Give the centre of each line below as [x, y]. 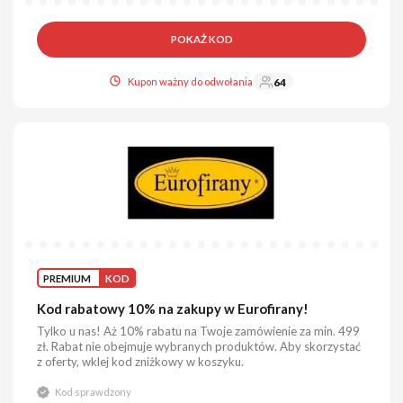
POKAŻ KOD [201, 40]
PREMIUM [67, 278]
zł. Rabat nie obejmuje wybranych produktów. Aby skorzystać [199, 347]
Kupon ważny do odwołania [191, 82]
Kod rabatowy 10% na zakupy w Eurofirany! [173, 309]
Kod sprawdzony [93, 392]
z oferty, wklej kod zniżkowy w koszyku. [141, 362]
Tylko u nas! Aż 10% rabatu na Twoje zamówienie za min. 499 [199, 331]
